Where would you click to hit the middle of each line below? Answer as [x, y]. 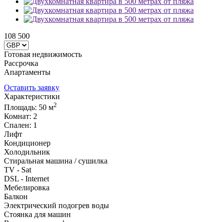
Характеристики [32, 96]
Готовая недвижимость [43, 54]
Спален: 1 [21, 125]
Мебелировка [27, 188]
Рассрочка [21, 63]
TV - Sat [18, 170]
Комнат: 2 [21, 116]
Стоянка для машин [37, 215]
